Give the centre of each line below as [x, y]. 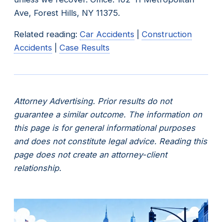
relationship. [38, 168]
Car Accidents [107, 34]
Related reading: [47, 34]
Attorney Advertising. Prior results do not [93, 101]
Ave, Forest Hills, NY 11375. [67, 13]
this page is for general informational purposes [105, 128]
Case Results [84, 47]
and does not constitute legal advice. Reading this [111, 141]
